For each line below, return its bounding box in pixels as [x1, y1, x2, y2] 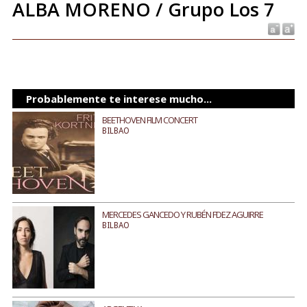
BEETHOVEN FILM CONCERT [101, 114, 197, 126]
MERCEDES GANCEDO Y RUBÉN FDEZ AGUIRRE [101, 208, 263, 221]
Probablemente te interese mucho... [25, 92, 212, 106]
